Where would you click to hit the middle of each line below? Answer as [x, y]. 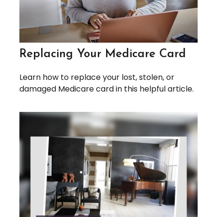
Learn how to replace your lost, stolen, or [97, 77]
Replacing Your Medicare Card [103, 54]
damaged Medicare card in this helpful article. [107, 89]
